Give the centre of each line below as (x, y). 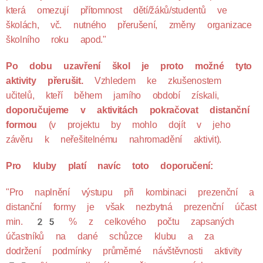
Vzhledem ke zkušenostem (158, 81)
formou (22, 125)
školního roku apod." (56, 40)
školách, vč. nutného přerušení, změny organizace (129, 25)
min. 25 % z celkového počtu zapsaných (120, 222)
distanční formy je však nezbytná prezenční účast (131, 207)
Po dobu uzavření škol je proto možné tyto (129, 66)
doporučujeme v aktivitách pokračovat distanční (128, 110)
